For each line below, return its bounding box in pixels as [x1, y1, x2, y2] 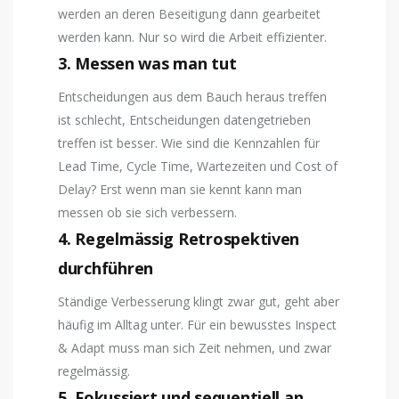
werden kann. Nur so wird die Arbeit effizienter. [58, 28, 327, 45]
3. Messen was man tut [58, 52, 237, 74]
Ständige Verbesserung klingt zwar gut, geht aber [58, 293, 339, 311]
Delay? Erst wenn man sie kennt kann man [58, 181, 302, 199]
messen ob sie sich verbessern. [58, 204, 237, 222]
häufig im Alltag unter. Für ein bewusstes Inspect [58, 316, 337, 334]
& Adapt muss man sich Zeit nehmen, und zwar [58, 339, 331, 357]
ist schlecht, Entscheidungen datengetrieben [58, 111, 311, 129]
